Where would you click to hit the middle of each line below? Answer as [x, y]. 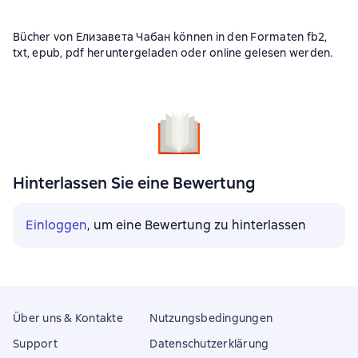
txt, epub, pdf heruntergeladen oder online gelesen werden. [173, 53]
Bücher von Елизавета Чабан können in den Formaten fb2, [170, 37]
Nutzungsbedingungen [211, 318]
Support [35, 344]
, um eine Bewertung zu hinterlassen [197, 225]
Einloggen [56, 225]
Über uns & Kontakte [68, 318]
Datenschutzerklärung [209, 344]
